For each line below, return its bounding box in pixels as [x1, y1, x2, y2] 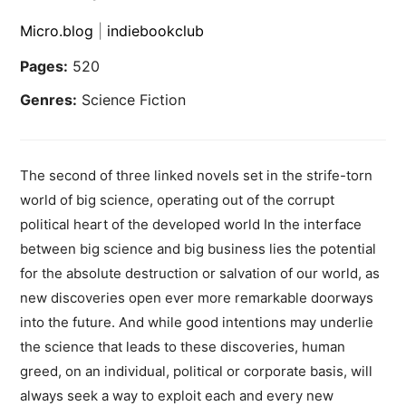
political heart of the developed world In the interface [20, 216, 362, 234]
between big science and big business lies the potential [20, 240, 377, 258]
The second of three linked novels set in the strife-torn [20, 167, 373, 185]
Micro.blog [20, 22, 94, 41]
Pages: [20, 57, 69, 76]
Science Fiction [77, 91, 187, 110]
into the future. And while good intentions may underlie [20, 314, 374, 332]
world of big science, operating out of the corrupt [20, 191, 335, 209]
